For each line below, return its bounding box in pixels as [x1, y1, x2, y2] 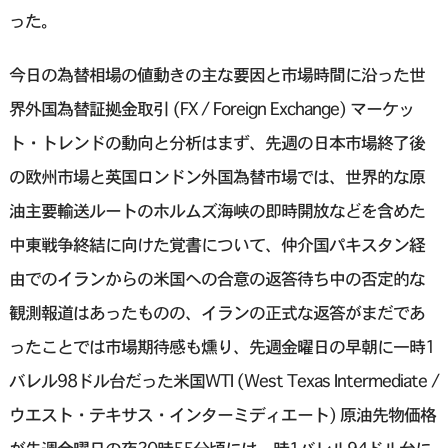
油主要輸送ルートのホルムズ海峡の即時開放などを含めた [8, 200, 425, 222]
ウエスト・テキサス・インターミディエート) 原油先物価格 [8, 404, 436, 426]
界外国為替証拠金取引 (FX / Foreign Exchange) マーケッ [8, 98, 414, 120]
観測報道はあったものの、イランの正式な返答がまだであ [8, 302, 425, 324]
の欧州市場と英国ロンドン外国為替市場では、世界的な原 [8, 166, 425, 188]
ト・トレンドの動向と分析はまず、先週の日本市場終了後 [8, 132, 425, 154]
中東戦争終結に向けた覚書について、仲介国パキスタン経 [8, 234, 425, 256]
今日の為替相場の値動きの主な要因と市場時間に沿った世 [8, 64, 425, 86]
